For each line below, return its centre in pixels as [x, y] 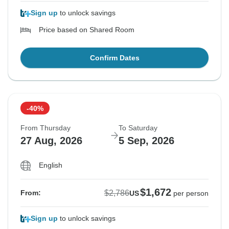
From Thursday [45, 128]
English [51, 165]
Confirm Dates [114, 58]
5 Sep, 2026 [146, 141]
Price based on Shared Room [87, 30]
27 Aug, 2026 [51, 141]
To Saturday [138, 128]
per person [191, 193]
